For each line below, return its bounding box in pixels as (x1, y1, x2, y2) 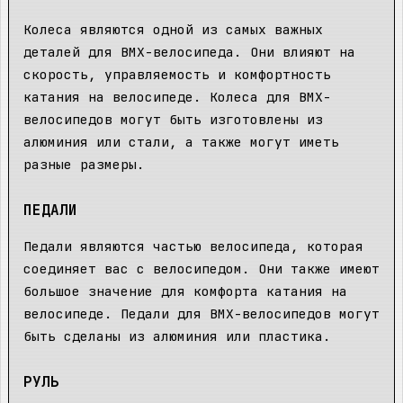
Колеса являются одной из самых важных (23, 21, 323, 39)
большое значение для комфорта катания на (23, 282, 347, 300)
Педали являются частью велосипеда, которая (23, 237, 363, 255)
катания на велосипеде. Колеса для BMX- (23, 88, 331, 106)
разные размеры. (23, 156, 145, 174)
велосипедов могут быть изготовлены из (23, 111, 323, 129)
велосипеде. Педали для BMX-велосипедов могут (23, 304, 380, 322)
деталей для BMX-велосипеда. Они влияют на (23, 43, 355, 61)
